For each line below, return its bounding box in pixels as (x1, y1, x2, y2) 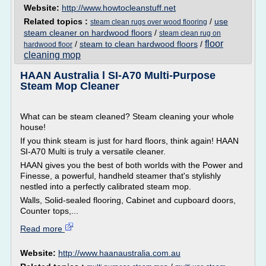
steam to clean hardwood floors (80, 39, 198, 49)
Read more (20, 224, 65, 233)
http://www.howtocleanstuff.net (62, 3, 176, 12)
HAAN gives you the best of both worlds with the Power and (20, 160, 243, 170)
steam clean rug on (159, 29, 221, 37)
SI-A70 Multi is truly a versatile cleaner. (20, 147, 166, 156)
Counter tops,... (20, 206, 78, 216)
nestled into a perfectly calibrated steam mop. (20, 182, 191, 191)
